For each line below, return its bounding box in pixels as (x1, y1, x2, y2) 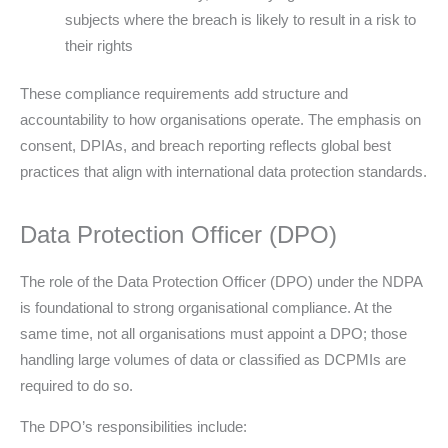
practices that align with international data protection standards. (20, 163, 427, 181)
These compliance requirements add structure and (20, 85, 348, 103)
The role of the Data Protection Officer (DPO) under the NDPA (20, 273, 422, 291)
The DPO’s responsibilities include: (20, 418, 247, 436)
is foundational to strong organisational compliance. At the (20, 299, 392, 317)
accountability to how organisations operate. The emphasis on (20, 111, 421, 129)
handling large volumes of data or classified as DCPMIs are (20, 351, 406, 369)
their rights (65, 36, 133, 54)
